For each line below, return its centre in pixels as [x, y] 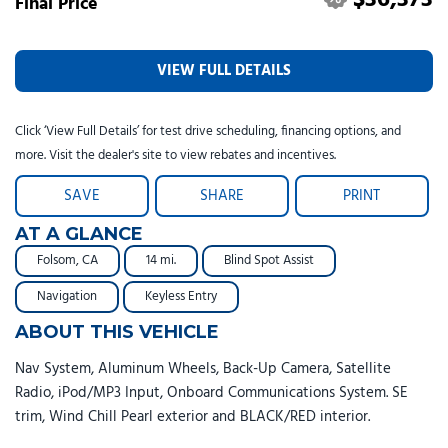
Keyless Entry [181, 296]
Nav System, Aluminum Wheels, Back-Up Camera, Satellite [203, 368]
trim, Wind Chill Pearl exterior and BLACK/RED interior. [192, 416]
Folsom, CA [67, 260]
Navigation [67, 296]
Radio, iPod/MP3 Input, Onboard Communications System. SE [211, 392]
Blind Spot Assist [269, 260]
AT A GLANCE [79, 233]
